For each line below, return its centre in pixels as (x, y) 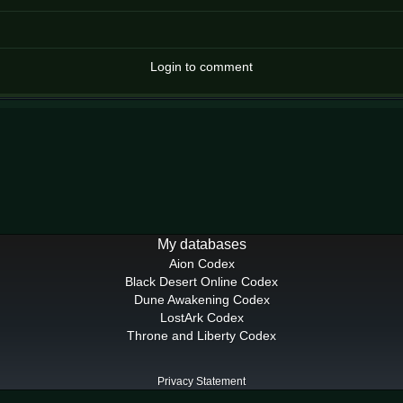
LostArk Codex (201, 318)
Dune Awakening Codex (201, 300)
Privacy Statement (201, 382)
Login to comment (201, 67)
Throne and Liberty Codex (201, 336)
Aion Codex (201, 264)
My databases (201, 245)
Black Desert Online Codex (201, 282)
